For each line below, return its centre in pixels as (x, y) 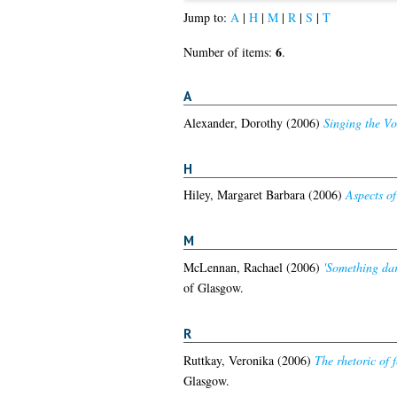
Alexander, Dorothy (233, 122)
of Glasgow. (213, 288)
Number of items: (229, 52)
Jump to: (206, 18)
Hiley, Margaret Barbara (244, 195)
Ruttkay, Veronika (228, 360)
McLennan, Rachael (233, 268)
